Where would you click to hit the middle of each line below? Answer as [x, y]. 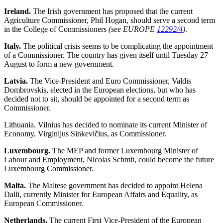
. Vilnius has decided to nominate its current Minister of [120, 125]
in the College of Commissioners [56, 29]
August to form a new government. [59, 64]
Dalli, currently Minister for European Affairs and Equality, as [101, 194]
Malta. [15, 185]
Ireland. [17, 11]
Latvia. [16, 81]
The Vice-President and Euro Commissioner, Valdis [110, 81]
